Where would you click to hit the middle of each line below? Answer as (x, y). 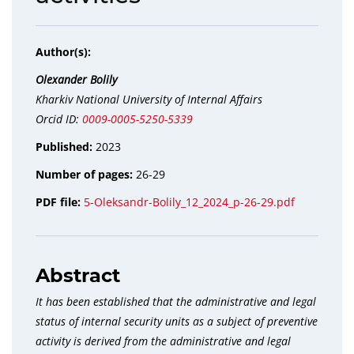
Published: (66, 147)
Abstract (78, 275)
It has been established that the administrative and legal (176, 301)
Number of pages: (86, 174)
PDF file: (60, 202)
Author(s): (63, 52)
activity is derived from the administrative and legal (163, 341)
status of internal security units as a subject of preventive (177, 321)
